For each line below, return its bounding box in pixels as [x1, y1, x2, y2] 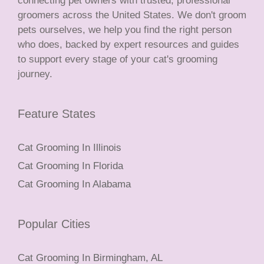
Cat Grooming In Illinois [18, 142, 121, 154]
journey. [18, 68, 52, 80]
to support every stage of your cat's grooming [18, 54, 217, 65]
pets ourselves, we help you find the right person [18, 24, 232, 36]
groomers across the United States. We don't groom [18, 9, 246, 21]
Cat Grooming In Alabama [18, 179, 131, 190]
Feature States [18, 107, 95, 121]
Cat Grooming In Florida [18, 160, 123, 172]
